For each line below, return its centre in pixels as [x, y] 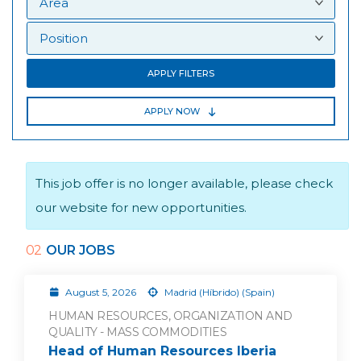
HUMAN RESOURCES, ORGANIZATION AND [170, 316]
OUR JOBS [80, 251]
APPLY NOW [172, 112]
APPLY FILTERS [180, 74]
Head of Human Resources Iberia [162, 351]
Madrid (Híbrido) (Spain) [218, 293]
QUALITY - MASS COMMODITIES [137, 332]
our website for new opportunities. [141, 208]
